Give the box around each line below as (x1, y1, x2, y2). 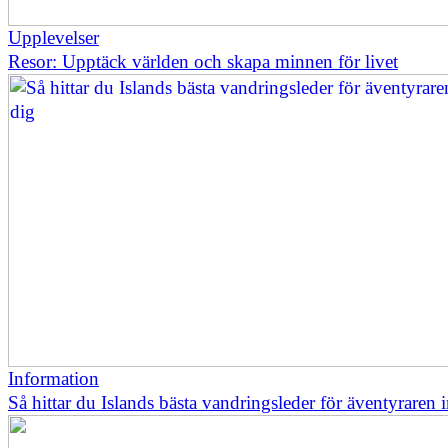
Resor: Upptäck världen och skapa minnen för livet (8, 51, 398, 72)
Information (8, 368, 99, 389)
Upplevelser (8, 27, 99, 48)
